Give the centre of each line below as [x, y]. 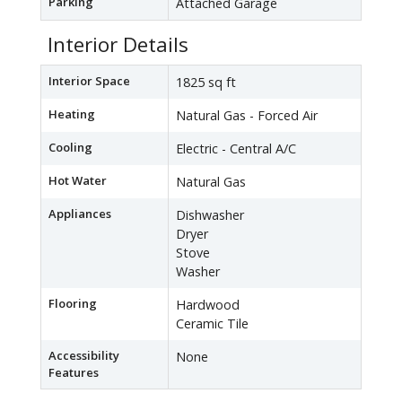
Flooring [73, 304]
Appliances [80, 214]
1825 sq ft [206, 83]
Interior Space [89, 81]
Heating [72, 114]
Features [74, 373]
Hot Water [78, 181]
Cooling [70, 148]
